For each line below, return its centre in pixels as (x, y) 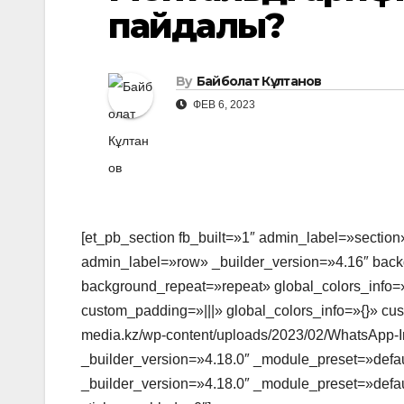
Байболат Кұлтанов (259, 81)
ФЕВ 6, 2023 (223, 104)
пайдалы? (196, 25)
